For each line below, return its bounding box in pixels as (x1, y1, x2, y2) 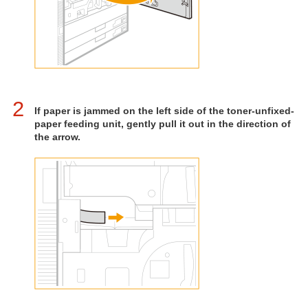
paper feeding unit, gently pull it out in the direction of (34, 118, 291, 130)
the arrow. (34, 131, 80, 143)
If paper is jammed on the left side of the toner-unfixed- (34, 105, 294, 117)
